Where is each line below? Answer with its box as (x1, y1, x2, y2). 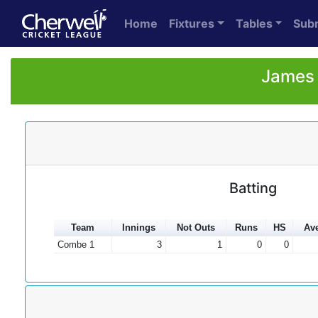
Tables (235, 16, 273, 31)
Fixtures (169, 16, 214, 31)
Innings (122, 222, 155, 233)
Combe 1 (57, 239, 94, 250)
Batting (229, 180, 277, 197)
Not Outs (177, 222, 215, 233)
